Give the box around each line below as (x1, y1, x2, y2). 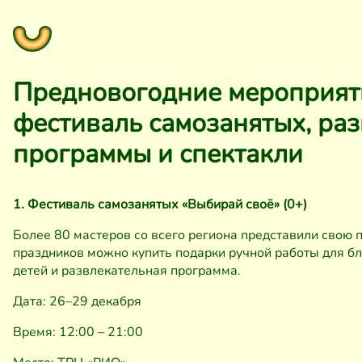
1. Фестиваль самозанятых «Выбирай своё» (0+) (13, 196, 307, 213)
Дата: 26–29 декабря (13, 293, 141, 310)
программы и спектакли (13, 137, 303, 171)
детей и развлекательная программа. (13, 262, 241, 280)
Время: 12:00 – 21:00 (13, 323, 143, 341)
